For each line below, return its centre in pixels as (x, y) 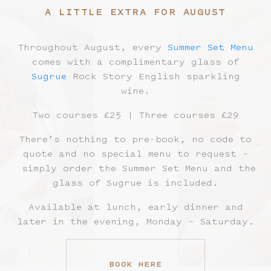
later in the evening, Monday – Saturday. (135, 221)
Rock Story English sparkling (153, 76)
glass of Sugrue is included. (135, 183)
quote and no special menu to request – (135, 154)
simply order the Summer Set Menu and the (135, 168)
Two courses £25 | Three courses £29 (135, 115)
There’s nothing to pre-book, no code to (135, 139)
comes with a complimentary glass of (135, 62)
